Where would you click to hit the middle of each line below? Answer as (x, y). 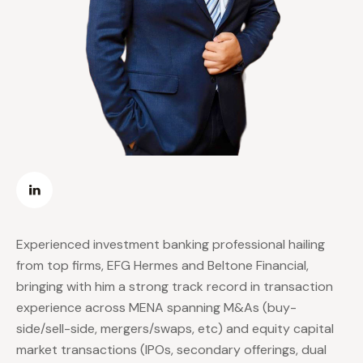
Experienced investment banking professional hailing (171, 245)
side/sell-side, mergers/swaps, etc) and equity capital (175, 329)
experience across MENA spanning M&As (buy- (156, 308)
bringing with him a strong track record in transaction (175, 287)
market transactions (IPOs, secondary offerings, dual (171, 350)
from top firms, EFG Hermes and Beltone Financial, (162, 266)
